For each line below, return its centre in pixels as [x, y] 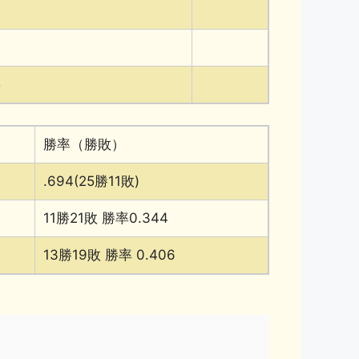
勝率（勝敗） [84, 144]
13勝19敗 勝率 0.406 [109, 254]
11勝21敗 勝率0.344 [106, 218]
